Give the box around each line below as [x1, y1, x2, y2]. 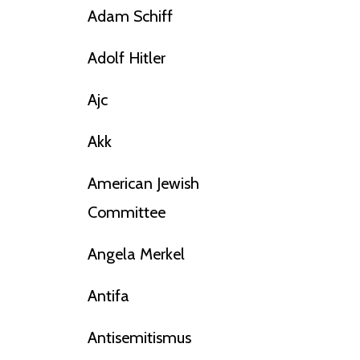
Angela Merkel [87, 244, 185, 264]
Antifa [87, 286, 129, 306]
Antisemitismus [87, 328, 191, 348]
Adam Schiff [87, 6, 173, 27]
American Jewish [87, 174, 199, 194]
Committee [87, 202, 166, 223]
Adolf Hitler [87, 48, 166, 68]
